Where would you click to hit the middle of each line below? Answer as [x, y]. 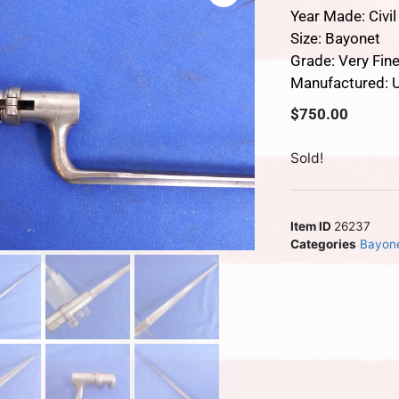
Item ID [313, 226]
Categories [324, 244]
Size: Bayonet [336, 38]
